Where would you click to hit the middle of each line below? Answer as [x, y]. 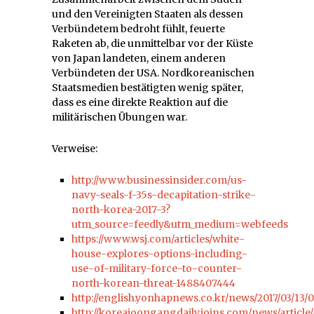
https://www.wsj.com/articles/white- [158, 239]
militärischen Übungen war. [120, 117]
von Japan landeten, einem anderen [139, 58]
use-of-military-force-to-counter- [157, 268]
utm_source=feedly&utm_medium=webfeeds [180, 224]
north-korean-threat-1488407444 [153, 283]
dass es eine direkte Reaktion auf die [140, 102]
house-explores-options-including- [159, 253]
